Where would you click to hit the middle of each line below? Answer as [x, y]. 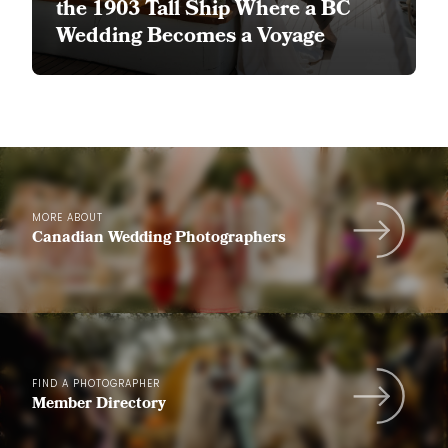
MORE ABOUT [67, 219]
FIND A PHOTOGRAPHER [96, 385]
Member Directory [99, 405]
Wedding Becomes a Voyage [190, 38]
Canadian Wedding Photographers [159, 239]
